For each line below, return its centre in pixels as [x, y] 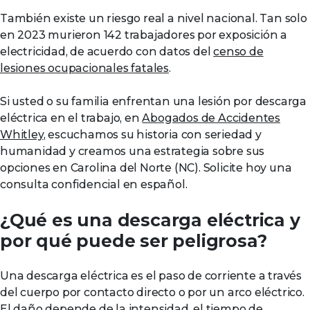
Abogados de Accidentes [211, 118]
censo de [238, 52]
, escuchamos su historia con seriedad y [152, 135]
